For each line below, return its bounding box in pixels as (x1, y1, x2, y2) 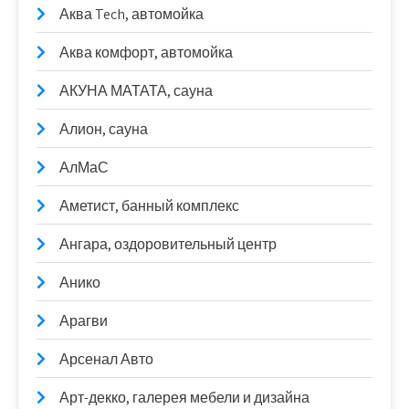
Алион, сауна (59, 120, 148, 139)
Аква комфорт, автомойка (59, 43, 233, 62)
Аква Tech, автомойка (59, 5, 204, 24)
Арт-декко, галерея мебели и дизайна (59, 388, 309, 407)
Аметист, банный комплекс (59, 196, 239, 215)
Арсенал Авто (59, 350, 153, 369)
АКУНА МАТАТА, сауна (59, 81, 213, 100)
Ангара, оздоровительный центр (59, 235, 277, 254)
